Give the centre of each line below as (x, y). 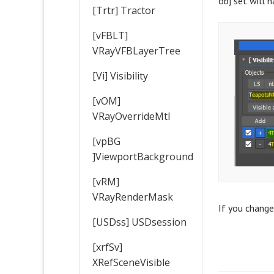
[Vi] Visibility (120, 76)
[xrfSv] (107, 247)
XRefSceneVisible (131, 262)
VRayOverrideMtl (131, 116)
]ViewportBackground (143, 156)
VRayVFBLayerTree (136, 50)
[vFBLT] (110, 35)
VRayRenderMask (133, 197)
